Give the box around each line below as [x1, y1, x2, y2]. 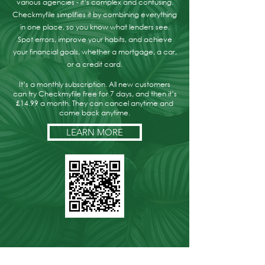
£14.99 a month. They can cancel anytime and [16, 98, 173, 109]
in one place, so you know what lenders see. [20, 22, 170, 33]
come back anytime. [59, 108, 130, 118]
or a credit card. [67, 59, 122, 70]
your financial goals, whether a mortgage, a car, [12, 47, 177, 57]
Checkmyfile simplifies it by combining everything [12, 9, 177, 20]
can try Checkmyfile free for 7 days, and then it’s [12, 89, 177, 99]
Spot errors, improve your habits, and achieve [17, 34, 172, 45]
